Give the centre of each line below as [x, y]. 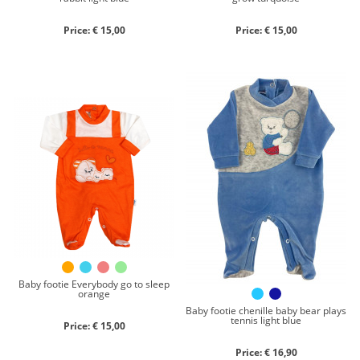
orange [94, 293]
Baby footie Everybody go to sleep [94, 284]
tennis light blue [266, 320]
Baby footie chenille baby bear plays [266, 311]
